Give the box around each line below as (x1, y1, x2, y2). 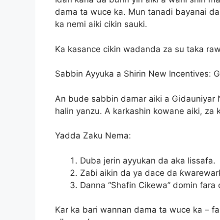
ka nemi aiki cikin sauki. (55, 19, 147, 29)
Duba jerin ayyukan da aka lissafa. (80, 155, 216, 165)
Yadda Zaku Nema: (55, 131, 131, 141)
